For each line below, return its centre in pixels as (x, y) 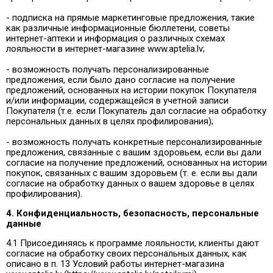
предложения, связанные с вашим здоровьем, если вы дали (134, 152)
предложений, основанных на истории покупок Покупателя (131, 90)
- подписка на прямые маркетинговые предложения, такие (130, 17)
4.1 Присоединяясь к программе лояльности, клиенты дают (133, 243)
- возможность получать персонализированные (108, 69)
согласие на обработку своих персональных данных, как (126, 253)
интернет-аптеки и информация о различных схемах (115, 38)
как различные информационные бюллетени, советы (118, 28)
